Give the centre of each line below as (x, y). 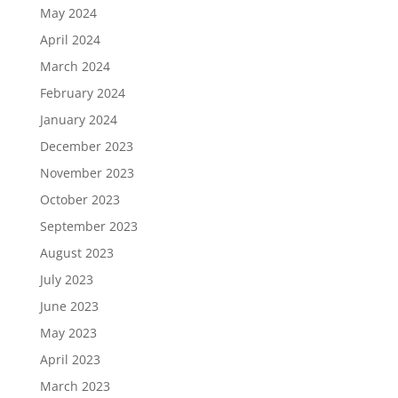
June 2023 (69, 306)
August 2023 (76, 253)
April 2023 (70, 360)
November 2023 (87, 173)
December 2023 (86, 147)
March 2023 (75, 386)
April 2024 (70, 40)
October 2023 (80, 200)
